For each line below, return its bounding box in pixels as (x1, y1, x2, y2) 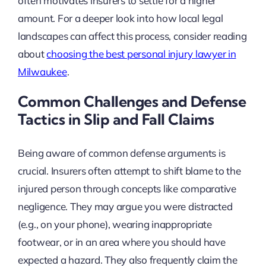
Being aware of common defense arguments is (17, 147, 226, 160)
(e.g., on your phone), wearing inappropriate (17, 218, 212, 231)
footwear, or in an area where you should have (17, 236, 226, 249)
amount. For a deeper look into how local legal (17, 11, 223, 24)
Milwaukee (17, 65, 67, 78)
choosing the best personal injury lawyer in (46, 47, 236, 60)
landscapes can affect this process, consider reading (17, 29, 247, 42)
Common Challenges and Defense (17, 91, 246, 110)
